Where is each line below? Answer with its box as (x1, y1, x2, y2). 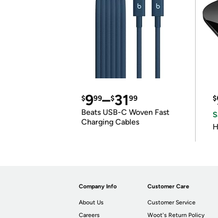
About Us (79, 199, 104, 206)
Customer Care (147, 183, 190, 190)
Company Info (79, 183, 117, 190)
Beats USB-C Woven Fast (81, 108, 169, 117)
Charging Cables (81, 117, 139, 127)
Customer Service (147, 199, 196, 206)
